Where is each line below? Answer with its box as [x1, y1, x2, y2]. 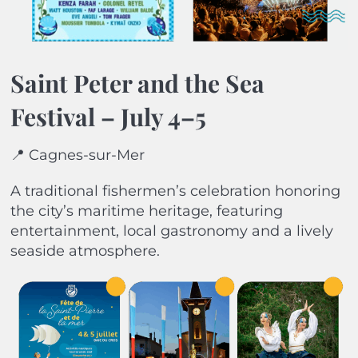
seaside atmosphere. [10, 241, 160, 260]
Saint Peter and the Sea [10, 66, 265, 99]
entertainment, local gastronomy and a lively [10, 221, 333, 240]
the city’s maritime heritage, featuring [10, 201, 283, 220]
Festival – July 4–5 [10, 100, 206, 133]
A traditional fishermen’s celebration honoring [10, 181, 340, 200]
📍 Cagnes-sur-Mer [10, 145, 145, 164]
